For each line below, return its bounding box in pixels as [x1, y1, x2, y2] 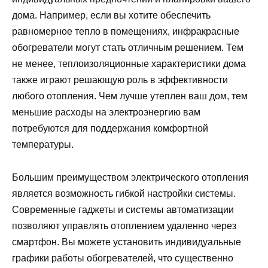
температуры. [12, 139, 74, 150]
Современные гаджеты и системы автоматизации [12, 204, 234, 215]
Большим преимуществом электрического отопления [12, 172, 249, 182]
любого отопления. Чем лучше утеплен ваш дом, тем [12, 91, 248, 102]
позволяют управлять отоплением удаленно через [12, 220, 236, 231]
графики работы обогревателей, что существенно [12, 252, 233, 263]
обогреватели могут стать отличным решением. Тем [12, 42, 243, 53]
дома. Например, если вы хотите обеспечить [12, 10, 211, 21]
